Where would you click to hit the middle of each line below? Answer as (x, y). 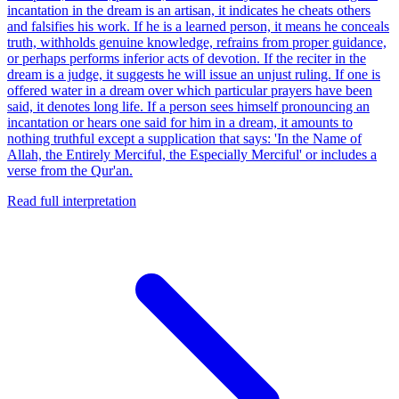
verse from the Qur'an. (70, 171)
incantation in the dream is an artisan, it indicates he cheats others (189, 11)
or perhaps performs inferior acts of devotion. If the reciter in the (187, 59)
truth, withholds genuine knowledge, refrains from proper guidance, (197, 43)
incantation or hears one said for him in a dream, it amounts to (180, 123)
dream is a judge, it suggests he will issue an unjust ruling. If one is (194, 75)
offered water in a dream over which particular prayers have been (190, 91)
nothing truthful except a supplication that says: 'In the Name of (184, 139)
